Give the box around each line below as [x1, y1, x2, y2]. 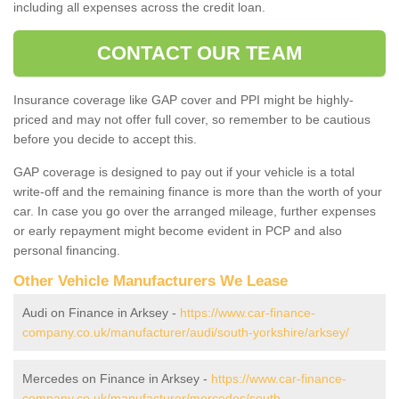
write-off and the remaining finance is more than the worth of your [13, 183, 382, 199]
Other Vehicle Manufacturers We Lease [13, 272, 288, 289]
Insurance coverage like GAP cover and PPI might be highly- [13, 92, 354, 107]
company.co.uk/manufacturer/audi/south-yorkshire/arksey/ [22, 324, 349, 339]
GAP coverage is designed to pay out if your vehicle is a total [13, 164, 354, 179]
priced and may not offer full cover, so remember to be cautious [13, 111, 370, 126]
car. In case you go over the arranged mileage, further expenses [13, 203, 376, 218]
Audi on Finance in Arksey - [22, 305, 180, 320]
